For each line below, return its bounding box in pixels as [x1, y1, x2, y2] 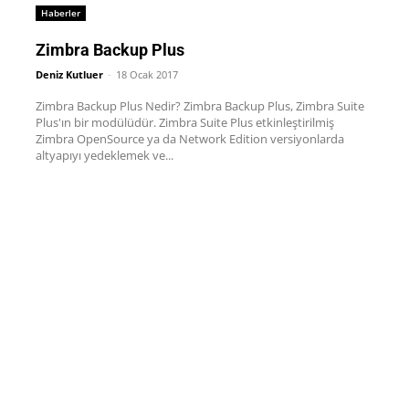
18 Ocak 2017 [115, 68, 178, 82]
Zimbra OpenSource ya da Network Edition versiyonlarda [35, 131, 344, 148]
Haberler [40, 6, 80, 20]
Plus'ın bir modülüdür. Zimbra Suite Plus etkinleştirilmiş [35, 114, 159, 131]
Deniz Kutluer [35, 68, 103, 82]
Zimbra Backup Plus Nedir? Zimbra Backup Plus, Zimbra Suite [35, 98, 364, 115]
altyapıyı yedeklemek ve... [35, 147, 173, 164]
